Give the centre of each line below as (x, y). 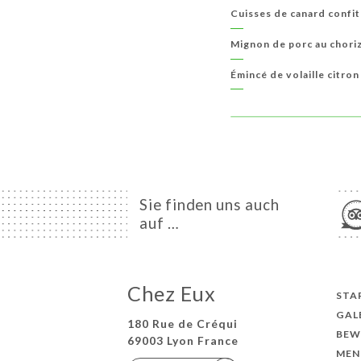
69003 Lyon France (183, 340)
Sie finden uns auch (210, 205)
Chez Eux (171, 294)
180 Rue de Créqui (182, 323)
